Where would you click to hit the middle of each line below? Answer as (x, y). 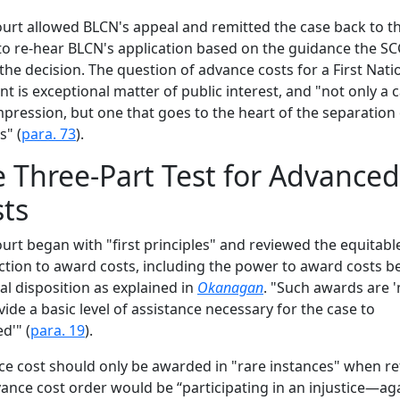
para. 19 (58, 330)
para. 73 (49, 133)
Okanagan (230, 287)
